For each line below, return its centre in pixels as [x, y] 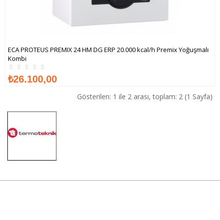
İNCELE [164, 72]
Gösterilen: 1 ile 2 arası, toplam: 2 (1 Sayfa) [145, 96]
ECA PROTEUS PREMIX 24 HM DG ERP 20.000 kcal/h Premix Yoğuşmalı [108, 50]
